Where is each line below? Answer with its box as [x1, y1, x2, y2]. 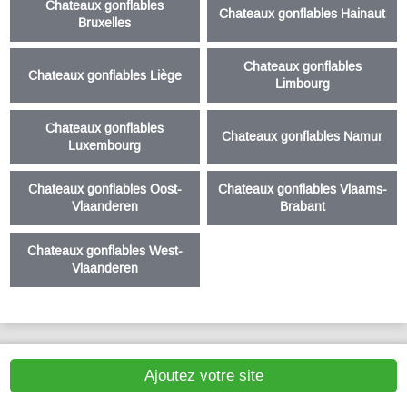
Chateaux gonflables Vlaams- [217, 181, 387, 199]
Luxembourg [68, 136, 142, 154]
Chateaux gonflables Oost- [27, 181, 182, 199]
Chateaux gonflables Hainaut [219, 5, 386, 24]
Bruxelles [78, 14, 132, 32]
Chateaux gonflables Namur [222, 128, 383, 146]
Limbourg [274, 75, 330, 94]
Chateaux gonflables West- [26, 242, 183, 260]
